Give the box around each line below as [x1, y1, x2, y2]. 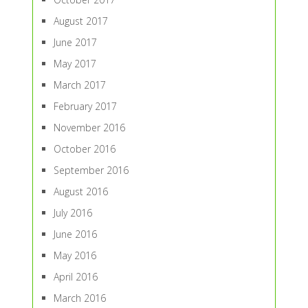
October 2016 [53, 142, 115, 156]
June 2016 [53, 228, 97, 241]
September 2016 [53, 164, 129, 177]
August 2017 [53, 14, 108, 28]
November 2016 [53, 121, 125, 135]
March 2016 [53, 291, 106, 305]
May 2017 [53, 57, 96, 71]
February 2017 [53, 100, 117, 113]
